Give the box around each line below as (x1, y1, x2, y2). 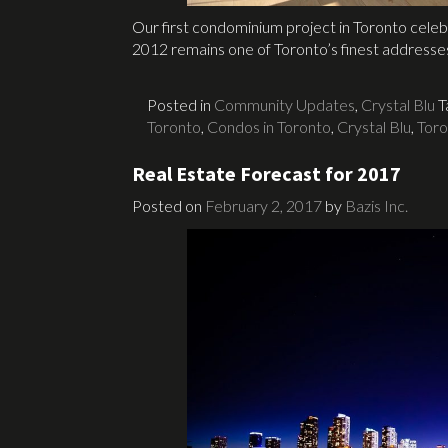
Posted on (132, 196, 205, 216)
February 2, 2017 (205, 196, 322, 216)
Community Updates (214, 95, 355, 115)
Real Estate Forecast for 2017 (132, 161, 401, 187)
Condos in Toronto (207, 117, 331, 137)
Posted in (147, 95, 214, 115)
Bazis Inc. (345, 196, 408, 216)
